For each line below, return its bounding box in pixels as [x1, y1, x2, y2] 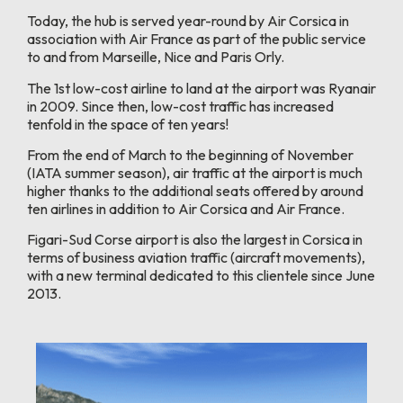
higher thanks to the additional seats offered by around [27, 182, 363, 201]
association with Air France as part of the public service [27, 30, 366, 49]
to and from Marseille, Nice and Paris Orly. [27, 48, 284, 67]
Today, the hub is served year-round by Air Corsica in [27, 12, 349, 31]
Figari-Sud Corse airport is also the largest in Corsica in [27, 230, 363, 249]
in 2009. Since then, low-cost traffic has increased [27, 96, 334, 115]
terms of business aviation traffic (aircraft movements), [27, 248, 365, 267]
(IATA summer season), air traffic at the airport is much [27, 164, 363, 183]
